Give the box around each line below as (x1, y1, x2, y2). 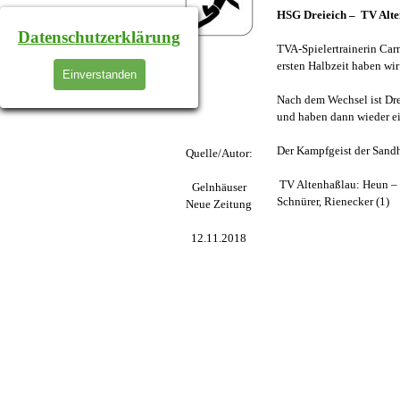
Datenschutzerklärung (18, 27, 180, 46)
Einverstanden (62, 67, 137, 81)
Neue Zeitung (186, 197, 253, 211)
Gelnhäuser (191, 180, 246, 194)
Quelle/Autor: (185, 146, 253, 160)
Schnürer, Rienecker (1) (276, 195, 389, 208)
